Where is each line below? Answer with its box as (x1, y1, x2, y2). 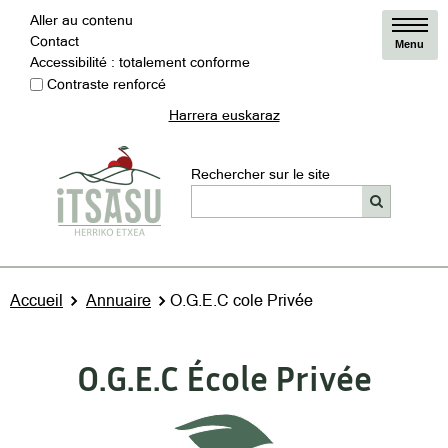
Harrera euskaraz (168, 106, 280, 123)
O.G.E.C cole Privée (170, 290, 313, 309)
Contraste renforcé (47, 75, 166, 92)
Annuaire (86, 290, 151, 309)
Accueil (10, 290, 63, 309)
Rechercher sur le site (191, 166, 330, 183)
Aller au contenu (30, 12, 133, 28)
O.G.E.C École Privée (76, 356, 372, 399)
